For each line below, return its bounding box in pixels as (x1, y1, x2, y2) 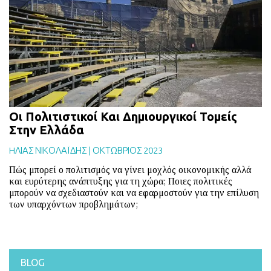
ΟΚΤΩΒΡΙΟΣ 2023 (93, 145, 163, 155)
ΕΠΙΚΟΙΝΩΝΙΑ (149, 48, 215, 60)
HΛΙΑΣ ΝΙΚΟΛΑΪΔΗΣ (9, 145, 87, 155)
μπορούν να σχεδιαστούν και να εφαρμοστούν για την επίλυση (9, 188, 259, 198)
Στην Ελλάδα (9, 123, 84, 137)
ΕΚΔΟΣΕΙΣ (166, 70, 215, 81)
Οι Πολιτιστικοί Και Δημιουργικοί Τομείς (9, 109, 237, 123)
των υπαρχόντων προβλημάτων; (9, 199, 138, 209)
